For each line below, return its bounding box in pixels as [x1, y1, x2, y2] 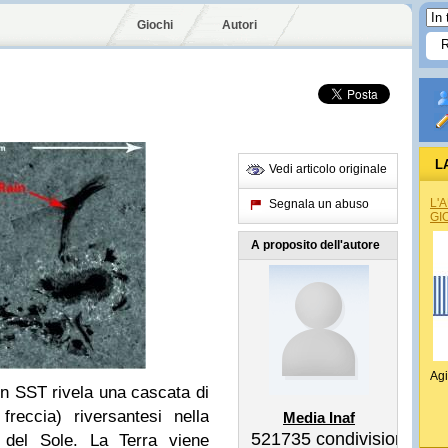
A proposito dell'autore [251, 238, 380, 252]
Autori [222, 18, 257, 32]
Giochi [137, 18, 173, 32]
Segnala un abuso [269, 197, 369, 211]
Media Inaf [283, 409, 355, 426]
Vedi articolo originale [269, 162, 387, 176]
